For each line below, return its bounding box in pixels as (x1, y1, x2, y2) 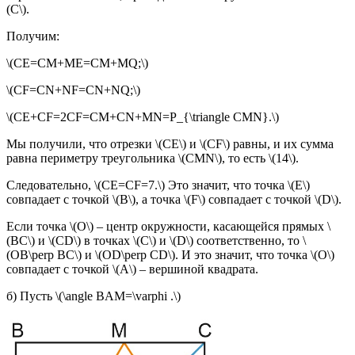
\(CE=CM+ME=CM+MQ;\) (6, 55, 148, 70)
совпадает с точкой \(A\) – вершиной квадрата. (6, 261, 258, 276)
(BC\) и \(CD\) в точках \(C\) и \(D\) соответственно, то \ (6, 233, 306, 247)
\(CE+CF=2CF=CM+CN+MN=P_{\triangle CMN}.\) (6, 109, 279, 124)
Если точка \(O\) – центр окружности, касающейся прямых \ (6, 219, 330, 233)
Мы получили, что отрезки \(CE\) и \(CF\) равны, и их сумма (6, 136, 334, 151)
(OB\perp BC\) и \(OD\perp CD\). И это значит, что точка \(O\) (6, 247, 334, 261)
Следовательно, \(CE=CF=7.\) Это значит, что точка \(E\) (6, 177, 310, 192)
